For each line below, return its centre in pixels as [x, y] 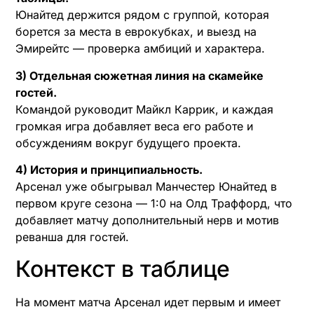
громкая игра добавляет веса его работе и [134, 126]
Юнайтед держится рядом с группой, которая [142, 15]
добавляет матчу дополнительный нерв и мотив [147, 220]
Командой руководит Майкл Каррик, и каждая [144, 109]
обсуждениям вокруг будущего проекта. [128, 143]
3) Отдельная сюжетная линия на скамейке [139, 75]
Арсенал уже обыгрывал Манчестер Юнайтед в [146, 187]
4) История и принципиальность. [109, 170]
